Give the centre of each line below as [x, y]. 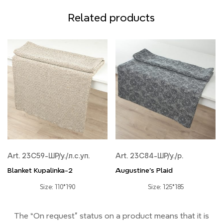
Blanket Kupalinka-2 [40, 170]
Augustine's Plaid [144, 170]
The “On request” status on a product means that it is [111, 216]
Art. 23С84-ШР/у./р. [149, 156]
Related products [111, 17]
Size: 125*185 [166, 187]
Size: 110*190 [57, 187]
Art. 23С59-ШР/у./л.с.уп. [49, 156]
